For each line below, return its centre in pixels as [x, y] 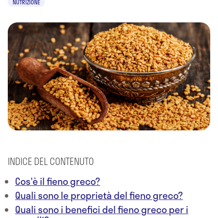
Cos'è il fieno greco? [58, 182]
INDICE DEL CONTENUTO [51, 162]
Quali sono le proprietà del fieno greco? [99, 196]
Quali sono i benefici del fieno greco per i [102, 210]
